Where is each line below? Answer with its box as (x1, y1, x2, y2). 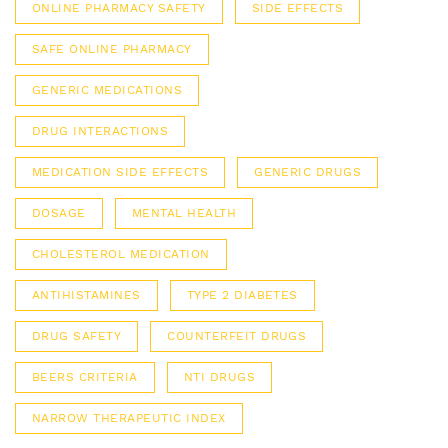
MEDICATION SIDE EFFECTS (32, 165, 209, 180)
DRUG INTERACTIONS (32, 124, 169, 139)
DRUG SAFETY (32, 329, 122, 344)
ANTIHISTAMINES (32, 288, 141, 303)
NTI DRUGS (183, 370, 256, 385)
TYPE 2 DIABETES (186, 288, 298, 303)
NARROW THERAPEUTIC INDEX (32, 411, 226, 426)
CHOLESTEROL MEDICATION (32, 247, 210, 262)
